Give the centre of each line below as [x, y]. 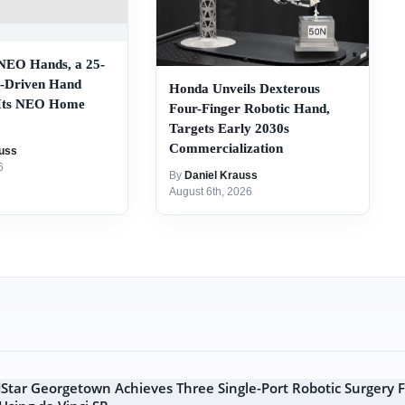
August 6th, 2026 [211, 192]
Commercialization [226, 149]
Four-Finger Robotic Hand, [250, 109]
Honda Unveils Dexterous [245, 89]
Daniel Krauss [221, 176]
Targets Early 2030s [230, 129]
